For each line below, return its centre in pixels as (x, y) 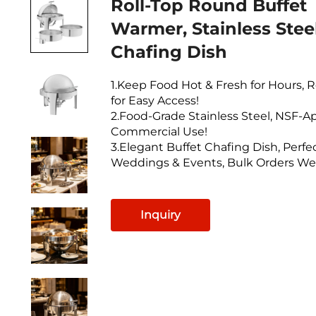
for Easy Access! (154, 100)
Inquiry (160, 214)
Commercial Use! (159, 131)
